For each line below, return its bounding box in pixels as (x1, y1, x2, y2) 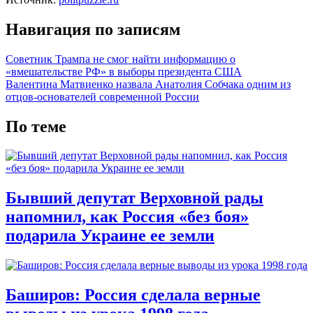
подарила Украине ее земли (6, 226, 214, 245)
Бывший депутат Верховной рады (6, 189, 263, 208)
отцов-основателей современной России (6, 90, 199, 103)
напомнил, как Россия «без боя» (6, 208, 249, 226)
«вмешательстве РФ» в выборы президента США (6, 65, 242, 78)
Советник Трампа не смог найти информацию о (6, 52, 235, 65)
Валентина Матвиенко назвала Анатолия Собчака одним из (6, 78, 291, 90)
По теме (6, 117, 66, 136)
